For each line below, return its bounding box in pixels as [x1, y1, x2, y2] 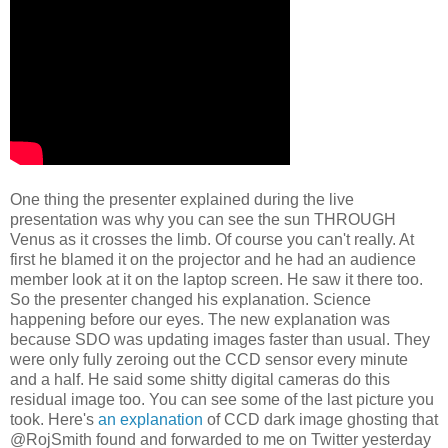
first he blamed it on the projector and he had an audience [10, 251, 416, 269]
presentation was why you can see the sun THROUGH [10, 211, 396, 229]
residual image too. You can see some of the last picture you [10, 391, 434, 409]
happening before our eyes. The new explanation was [10, 311, 390, 329]
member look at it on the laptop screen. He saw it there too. [10, 271, 423, 289]
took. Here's [10, 411, 98, 429]
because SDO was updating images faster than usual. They [10, 331, 430, 349]
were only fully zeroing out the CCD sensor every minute [10, 351, 408, 369]
